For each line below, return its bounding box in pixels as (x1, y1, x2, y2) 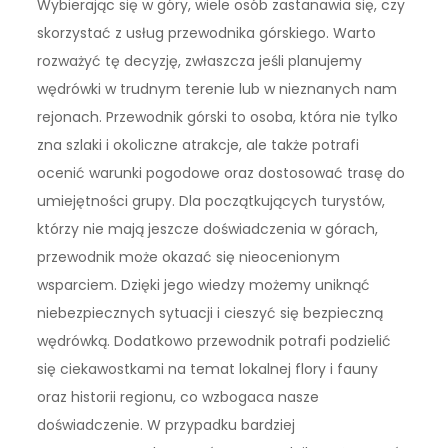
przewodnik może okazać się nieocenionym (37, 246, 341, 267)
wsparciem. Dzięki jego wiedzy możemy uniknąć (37, 274, 371, 295)
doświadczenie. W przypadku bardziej (37, 414, 296, 435)
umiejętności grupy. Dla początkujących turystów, (37, 190, 386, 211)
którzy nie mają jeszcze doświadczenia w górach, (37, 218, 379, 239)
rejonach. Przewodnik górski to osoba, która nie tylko (37, 106, 399, 127)
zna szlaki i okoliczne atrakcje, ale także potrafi (37, 134, 360, 155)
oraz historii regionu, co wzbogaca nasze (37, 386, 320, 407)
